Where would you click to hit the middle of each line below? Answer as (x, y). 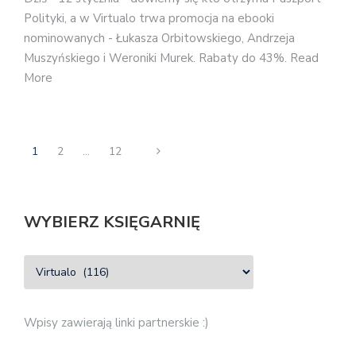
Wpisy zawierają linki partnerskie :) (116, 323)
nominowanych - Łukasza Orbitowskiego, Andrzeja (159, 38)
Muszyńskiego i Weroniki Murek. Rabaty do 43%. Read (171, 58)
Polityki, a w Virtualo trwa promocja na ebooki (149, 18)
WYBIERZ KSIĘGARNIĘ (112, 222)
